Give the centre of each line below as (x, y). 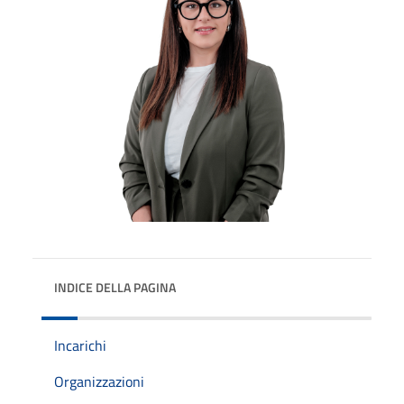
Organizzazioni (99, 381)
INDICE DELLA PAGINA (115, 287)
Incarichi (80, 345)
